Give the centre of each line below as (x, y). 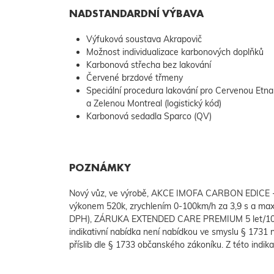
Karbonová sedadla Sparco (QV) (149, 117)
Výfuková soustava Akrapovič (144, 39)
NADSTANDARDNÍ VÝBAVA (136, 14)
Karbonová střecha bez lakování (148, 65)
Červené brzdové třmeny (134, 78)
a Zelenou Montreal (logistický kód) (154, 104)
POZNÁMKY (100, 168)
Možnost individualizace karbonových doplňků (175, 52)
